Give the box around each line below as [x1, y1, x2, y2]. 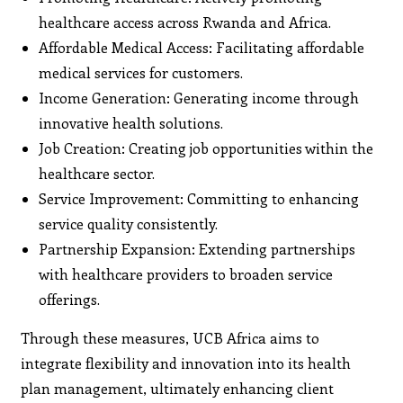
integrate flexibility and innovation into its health [21, 353, 352, 372]
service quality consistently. [39, 213, 219, 233]
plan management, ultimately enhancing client [21, 378, 335, 398]
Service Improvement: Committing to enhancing [39, 188, 360, 208]
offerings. [39, 289, 101, 309]
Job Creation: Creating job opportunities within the [39, 138, 374, 157]
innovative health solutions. [39, 112, 224, 132]
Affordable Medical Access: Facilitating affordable [39, 37, 365, 57]
